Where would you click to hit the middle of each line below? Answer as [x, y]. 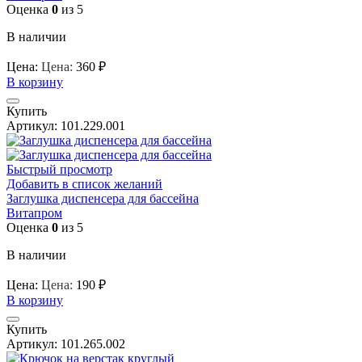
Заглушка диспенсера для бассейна [103, 198]
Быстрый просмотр [59, 169]
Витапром [34, 213]
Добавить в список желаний [84, 183]
